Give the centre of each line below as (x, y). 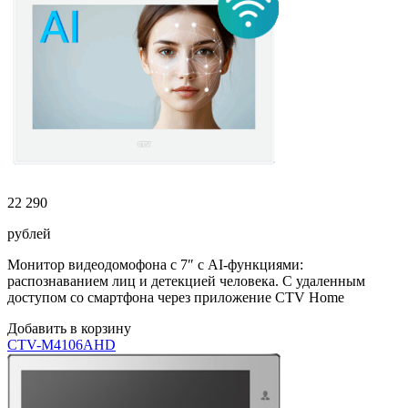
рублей (29, 234)
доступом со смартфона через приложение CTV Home (176, 297)
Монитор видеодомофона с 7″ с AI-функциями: (155, 265)
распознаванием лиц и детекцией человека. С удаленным (186, 281)
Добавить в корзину (69, 328)
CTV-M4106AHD (61, 345)
